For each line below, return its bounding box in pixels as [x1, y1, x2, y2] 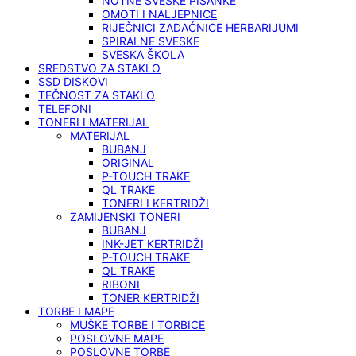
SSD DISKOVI [38, 75, 108, 89]
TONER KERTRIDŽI [102, 291, 199, 305]
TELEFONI [38, 102, 91, 116]
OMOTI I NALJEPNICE [102, 7, 217, 21]
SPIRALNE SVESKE [102, 34, 199, 48]
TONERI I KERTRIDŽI [102, 196, 209, 211]
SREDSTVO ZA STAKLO [38, 61, 161, 75]
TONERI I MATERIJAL [38, 115, 149, 130]
